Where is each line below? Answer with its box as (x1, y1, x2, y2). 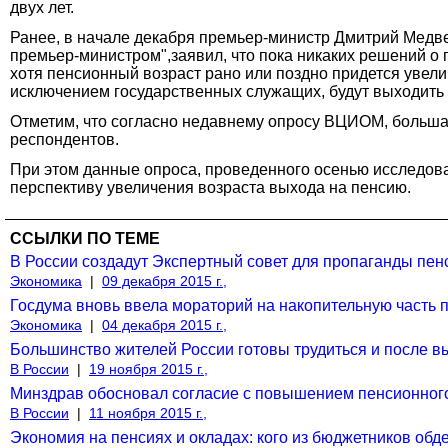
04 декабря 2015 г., (102, 316, 227, 333)
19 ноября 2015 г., (89, 360, 208, 377)
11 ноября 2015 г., (89, 404, 207, 421)
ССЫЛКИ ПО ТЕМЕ (10, 229, 160, 247)
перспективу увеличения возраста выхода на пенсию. (10, 178, 411, 196)
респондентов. (10, 130, 119, 148)
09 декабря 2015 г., (102, 272, 227, 289)
